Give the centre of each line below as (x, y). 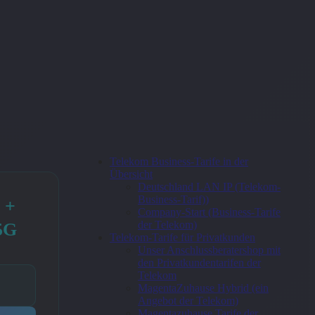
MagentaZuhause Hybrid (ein (203, 288)
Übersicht (131, 174)
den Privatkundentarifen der (199, 263)
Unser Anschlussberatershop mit (209, 250)
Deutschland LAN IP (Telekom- (209, 187)
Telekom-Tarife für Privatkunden (182, 237)
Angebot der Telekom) (188, 301)
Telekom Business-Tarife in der (179, 161)
